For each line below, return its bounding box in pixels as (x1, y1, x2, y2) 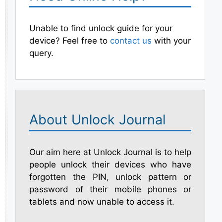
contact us (110, 36, 152, 46)
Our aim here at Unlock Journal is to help (29, 147, 192, 157)
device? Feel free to (29, 36, 111, 46)
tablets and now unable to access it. (29, 197, 175, 207)
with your (152, 36, 191, 46)
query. (29, 48, 54, 58)
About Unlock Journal (29, 111, 166, 128)
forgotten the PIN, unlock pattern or (29, 172, 192, 182)
